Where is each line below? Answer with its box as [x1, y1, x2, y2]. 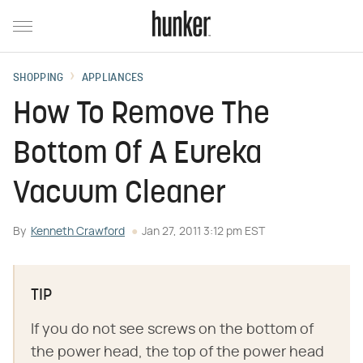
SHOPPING [13, 72, 64, 84]
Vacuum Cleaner [13, 179, 226, 211]
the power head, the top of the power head [31, 345, 324, 360]
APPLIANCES [81, 72, 144, 84]
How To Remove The [13, 100, 270, 131]
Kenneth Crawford [31, 226, 125, 237]
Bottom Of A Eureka [13, 139, 262, 171]
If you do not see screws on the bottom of [31, 322, 314, 337]
